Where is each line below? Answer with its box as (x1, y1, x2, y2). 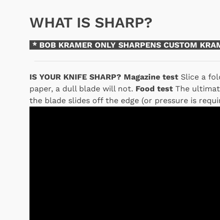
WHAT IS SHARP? (29, 14, 152, 31)
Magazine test (124, 72, 178, 82)
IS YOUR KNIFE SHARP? (29, 72, 121, 82)
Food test (136, 84, 173, 93)
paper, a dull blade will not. (29, 84, 136, 93)
